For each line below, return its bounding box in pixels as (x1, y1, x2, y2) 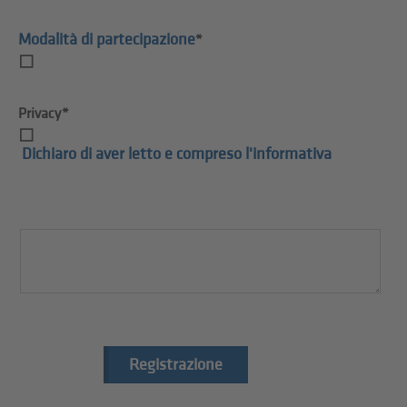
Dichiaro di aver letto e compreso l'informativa (22, 144, 333, 164)
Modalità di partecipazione (18, 29, 196, 49)
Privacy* (18, 104, 70, 123)
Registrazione (128, 354, 223, 374)
